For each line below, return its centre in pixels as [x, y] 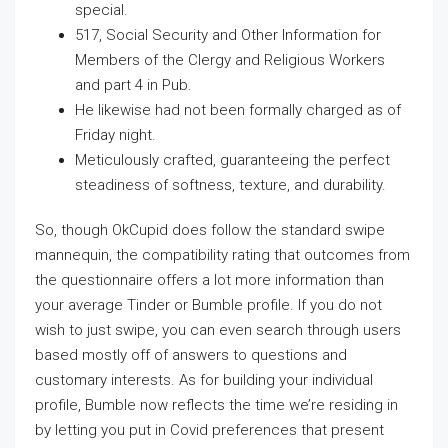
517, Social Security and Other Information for [228, 34]
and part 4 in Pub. [133, 84]
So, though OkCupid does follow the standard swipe [210, 229]
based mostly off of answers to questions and [191, 354]
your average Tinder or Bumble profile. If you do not [208, 304]
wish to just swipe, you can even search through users [218, 329]
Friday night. [115, 134]
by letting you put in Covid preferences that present [209, 429]
